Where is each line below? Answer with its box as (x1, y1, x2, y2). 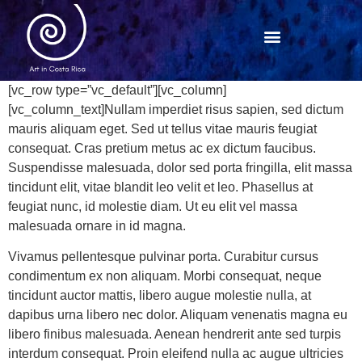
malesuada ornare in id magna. (8, 219, 186, 233)
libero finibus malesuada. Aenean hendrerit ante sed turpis (8, 327, 341, 342)
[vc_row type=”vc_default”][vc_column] (8, 83, 226, 97)
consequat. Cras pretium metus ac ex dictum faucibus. (8, 141, 316, 155)
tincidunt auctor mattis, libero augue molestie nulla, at (8, 288, 311, 303)
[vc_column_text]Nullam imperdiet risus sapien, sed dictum (8, 103, 343, 116)
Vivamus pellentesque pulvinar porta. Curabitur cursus (8, 250, 318, 264)
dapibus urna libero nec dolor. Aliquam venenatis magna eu (8, 308, 347, 322)
